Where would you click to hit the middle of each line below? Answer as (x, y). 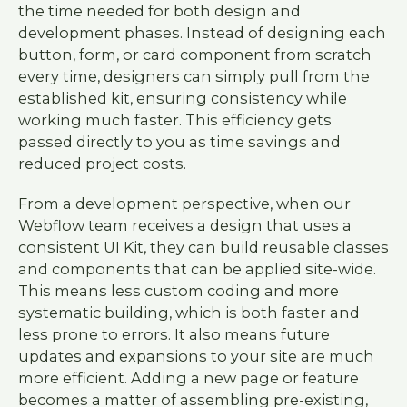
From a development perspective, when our (184, 204)
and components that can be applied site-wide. (197, 269)
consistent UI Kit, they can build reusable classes (203, 248)
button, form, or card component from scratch (194, 54)
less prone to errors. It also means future (174, 335)
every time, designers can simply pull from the (194, 76)
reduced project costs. (102, 163)
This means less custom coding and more (178, 291)
